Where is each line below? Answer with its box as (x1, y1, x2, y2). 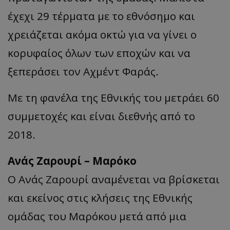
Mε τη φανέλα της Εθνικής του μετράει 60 (8, 90, 219, 105)
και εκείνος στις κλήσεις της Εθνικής (8, 190, 193, 205)
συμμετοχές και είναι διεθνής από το (8, 108, 195, 123)
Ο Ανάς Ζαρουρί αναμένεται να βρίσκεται (8, 171, 220, 186)
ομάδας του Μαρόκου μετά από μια (8, 208, 186, 223)
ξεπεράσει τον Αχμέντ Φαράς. (8, 64, 159, 79)
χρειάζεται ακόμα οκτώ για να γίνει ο (8, 27, 197, 42)
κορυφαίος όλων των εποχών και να (8, 45, 190, 60)
